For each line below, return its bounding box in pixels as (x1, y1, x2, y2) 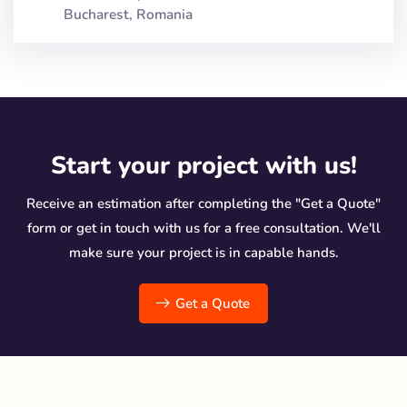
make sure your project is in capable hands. (68, 243, 339, 262)
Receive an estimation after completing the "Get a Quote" (26, 194, 381, 213)
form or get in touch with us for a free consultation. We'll (26, 219, 381, 237)
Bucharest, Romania (64, 5, 193, 24)
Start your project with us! (50, 149, 357, 183)
